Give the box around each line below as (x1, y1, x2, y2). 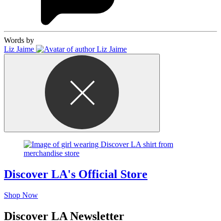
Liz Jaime (4, 44, 34, 53)
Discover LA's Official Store (4, 167, 147, 181)
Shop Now (4, 190, 38, 199)
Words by (4, 36, 34, 44)
